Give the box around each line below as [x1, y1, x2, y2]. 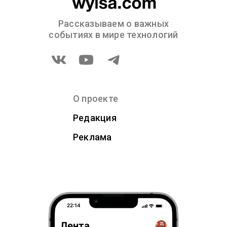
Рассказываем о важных [58, 18, 169, 29]
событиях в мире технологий [49, 29, 178, 40]
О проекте [73, 93, 119, 104]
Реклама [73, 132, 112, 142]
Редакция [73, 112, 117, 123]
